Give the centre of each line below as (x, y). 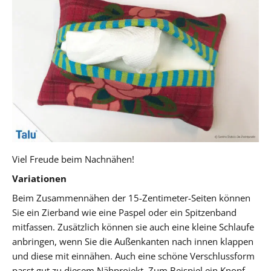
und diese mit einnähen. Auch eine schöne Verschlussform (133, 256)
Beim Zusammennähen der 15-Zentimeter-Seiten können (131, 198)
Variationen (39, 178)
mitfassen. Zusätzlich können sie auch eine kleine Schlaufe (133, 227)
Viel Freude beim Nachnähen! (73, 159)
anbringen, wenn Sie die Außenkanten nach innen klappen (133, 241)
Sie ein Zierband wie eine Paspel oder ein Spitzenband (124, 212)
